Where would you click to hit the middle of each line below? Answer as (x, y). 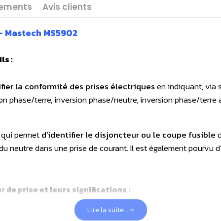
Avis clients (67, 7)
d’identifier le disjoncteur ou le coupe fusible (129, 134)
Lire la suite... (108, 210)
